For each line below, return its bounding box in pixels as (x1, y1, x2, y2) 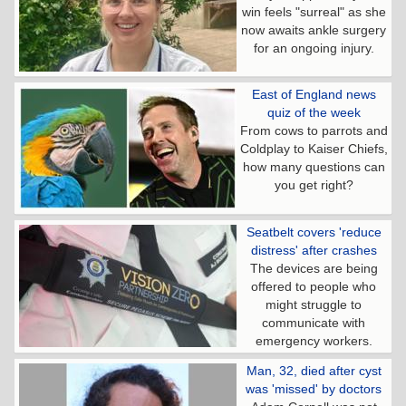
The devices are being (249, 261, 378, 276)
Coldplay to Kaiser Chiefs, (239, 141, 388, 157)
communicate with (262, 315, 365, 331)
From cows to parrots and (239, 123, 388, 139)
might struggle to (266, 297, 362, 313)
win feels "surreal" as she (241, 5, 386, 20)
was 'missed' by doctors (246, 382, 382, 397)
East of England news (251, 87, 376, 102)
